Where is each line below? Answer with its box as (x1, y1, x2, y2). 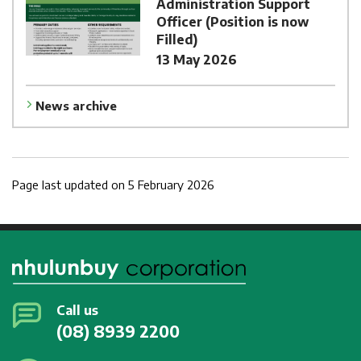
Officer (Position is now (156, 14, 309, 31)
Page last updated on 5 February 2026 (12, 176, 214, 192)
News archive (35, 98, 117, 113)
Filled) (156, 31, 197, 48)
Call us (56, 302, 98, 319)
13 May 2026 (156, 52, 237, 68)
